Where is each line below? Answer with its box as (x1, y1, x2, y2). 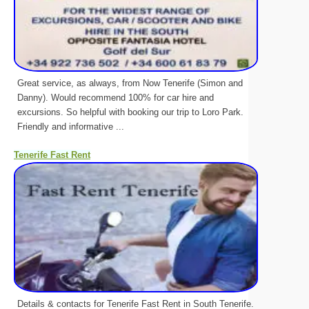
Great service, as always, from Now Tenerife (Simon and (17, 77, 243, 88)
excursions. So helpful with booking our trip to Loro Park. (17, 106, 243, 117)
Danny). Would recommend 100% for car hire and (17, 92, 214, 103)
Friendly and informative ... (17, 121, 124, 132)
